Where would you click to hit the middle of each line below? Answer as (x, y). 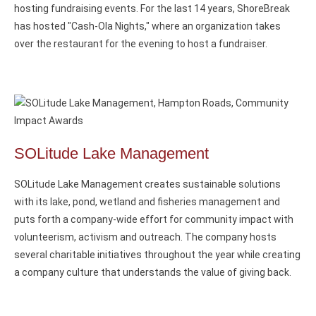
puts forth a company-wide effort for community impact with (154, 219)
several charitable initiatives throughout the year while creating (157, 254)
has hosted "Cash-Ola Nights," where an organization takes (147, 26)
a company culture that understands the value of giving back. (153, 272)
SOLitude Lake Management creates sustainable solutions (147, 184)
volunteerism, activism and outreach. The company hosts (145, 237)
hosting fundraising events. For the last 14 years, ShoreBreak (152, 8)
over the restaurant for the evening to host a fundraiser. (141, 43)
